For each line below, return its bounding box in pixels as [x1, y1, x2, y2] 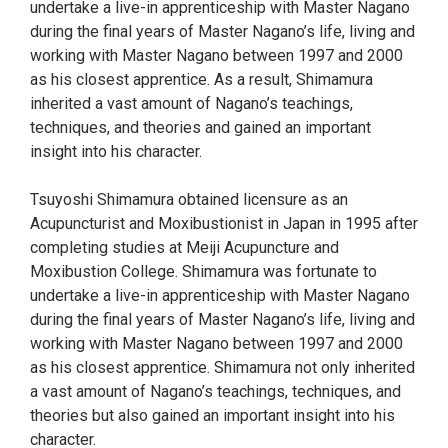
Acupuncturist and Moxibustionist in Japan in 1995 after [30, 214, 418, 233]
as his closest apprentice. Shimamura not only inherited [30, 358, 415, 377]
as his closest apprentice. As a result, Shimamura [30, 70, 373, 89]
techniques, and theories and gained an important [30, 118, 371, 137]
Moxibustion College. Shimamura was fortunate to [30, 262, 377, 281]
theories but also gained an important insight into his [30, 406, 395, 425]
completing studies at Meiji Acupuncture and [30, 238, 339, 257]
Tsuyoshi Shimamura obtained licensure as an [30, 190, 348, 209]
